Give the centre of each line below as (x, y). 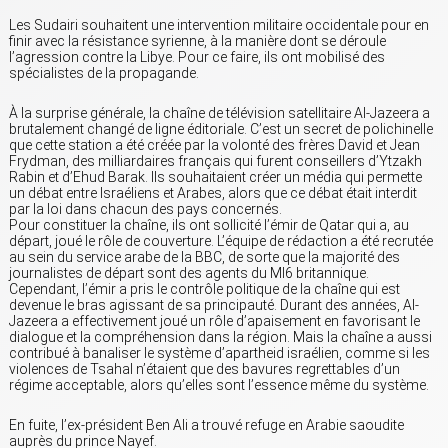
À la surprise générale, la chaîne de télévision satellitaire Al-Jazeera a (219, 113)
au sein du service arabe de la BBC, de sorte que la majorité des (204, 257)
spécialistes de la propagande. (104, 73)
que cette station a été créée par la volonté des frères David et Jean (214, 145)
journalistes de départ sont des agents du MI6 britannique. (189, 273)
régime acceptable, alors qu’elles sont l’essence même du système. (219, 385)
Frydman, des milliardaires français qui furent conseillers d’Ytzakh (215, 161)
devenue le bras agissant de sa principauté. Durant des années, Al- (214, 305)
